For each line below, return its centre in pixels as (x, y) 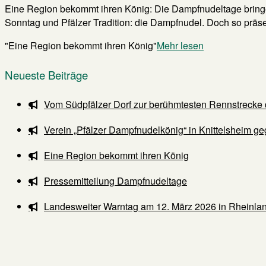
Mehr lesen (180, 45)
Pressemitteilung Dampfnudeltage (115, 181)
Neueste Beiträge (46, 75)
